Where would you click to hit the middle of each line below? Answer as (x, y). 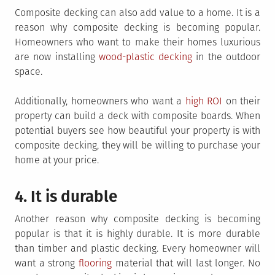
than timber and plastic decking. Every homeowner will (137, 248)
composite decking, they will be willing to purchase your (137, 145)
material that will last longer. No (186, 263)
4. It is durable (66, 196)
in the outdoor (227, 56)
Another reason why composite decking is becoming (137, 219)
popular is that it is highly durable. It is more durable (137, 233)
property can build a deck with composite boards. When (137, 115)
